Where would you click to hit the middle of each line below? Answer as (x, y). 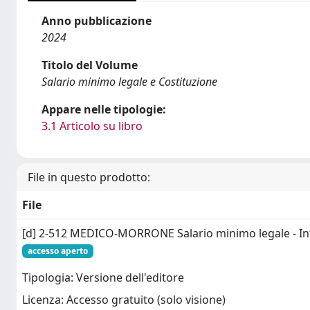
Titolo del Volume (90, 65)
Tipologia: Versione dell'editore (103, 278)
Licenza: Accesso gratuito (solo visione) (124, 300)
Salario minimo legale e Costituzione (129, 81)
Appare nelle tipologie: (104, 109)
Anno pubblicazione (97, 20)
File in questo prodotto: (89, 177)
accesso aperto (57, 250)
